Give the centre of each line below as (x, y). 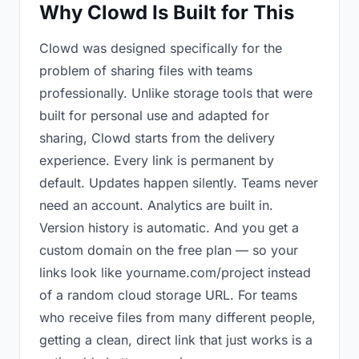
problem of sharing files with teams (146, 71)
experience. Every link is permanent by (157, 160)
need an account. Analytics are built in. (156, 205)
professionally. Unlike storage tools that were (176, 93)
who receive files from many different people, (177, 317)
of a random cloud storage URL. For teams (168, 295)
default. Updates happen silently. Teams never (179, 183)
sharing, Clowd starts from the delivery (157, 138)
